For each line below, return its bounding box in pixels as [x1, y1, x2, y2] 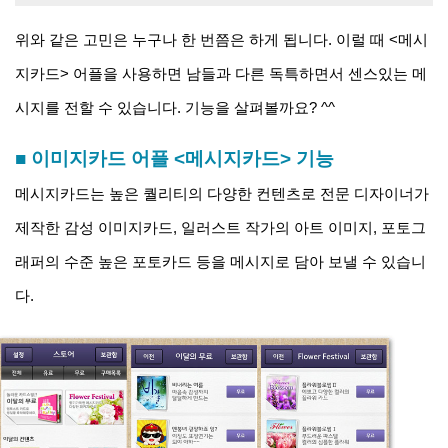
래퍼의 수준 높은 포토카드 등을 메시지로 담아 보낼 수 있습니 [15, 253, 426, 271]
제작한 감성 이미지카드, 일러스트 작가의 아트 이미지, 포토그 [15, 219, 426, 237]
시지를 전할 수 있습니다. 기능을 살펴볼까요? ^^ [15, 99, 335, 117]
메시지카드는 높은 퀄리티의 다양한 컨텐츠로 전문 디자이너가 [15, 185, 429, 203]
